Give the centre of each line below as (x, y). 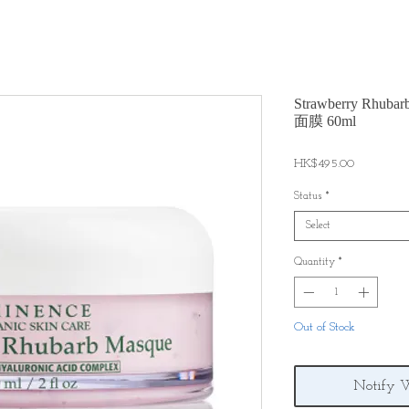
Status (308, 196)
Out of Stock (325, 327)
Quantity (315, 262)
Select (318, 225)
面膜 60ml (325, 121)
